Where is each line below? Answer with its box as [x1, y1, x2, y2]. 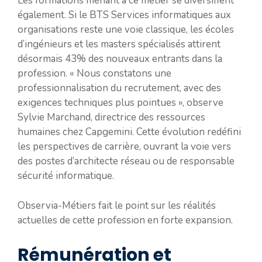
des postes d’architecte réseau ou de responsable [18, 154, 235, 168]
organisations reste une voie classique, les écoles [18, 23, 234, 37]
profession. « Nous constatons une [18, 67, 171, 81]
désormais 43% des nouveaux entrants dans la [18, 52, 222, 66]
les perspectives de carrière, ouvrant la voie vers [18, 140, 231, 154]
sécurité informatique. [18, 169, 114, 183]
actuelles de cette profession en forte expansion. [18, 213, 233, 227]
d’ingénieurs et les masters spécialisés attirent [18, 37, 220, 51]
